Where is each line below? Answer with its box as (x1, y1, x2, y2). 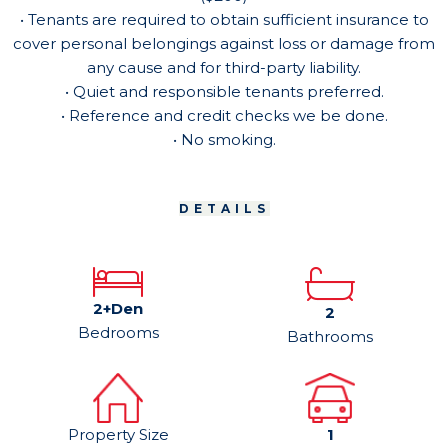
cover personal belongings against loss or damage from (13, 34, 435, 54)
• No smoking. (172, 130, 276, 150)
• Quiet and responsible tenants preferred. (64, 82, 384, 102)
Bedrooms (77, 323, 159, 343)
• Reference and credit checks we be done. (60, 106, 388, 126)
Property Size (67, 425, 169, 445)
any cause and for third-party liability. (87, 58, 361, 78)
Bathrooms (287, 327, 373, 347)
